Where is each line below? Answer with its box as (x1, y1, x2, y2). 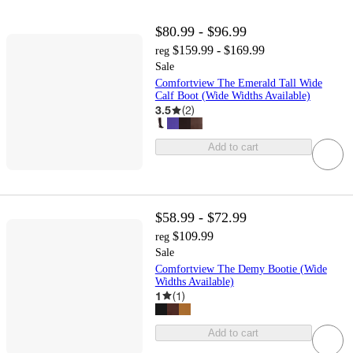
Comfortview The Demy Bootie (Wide (154, 262, 327, 275)
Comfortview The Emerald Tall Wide (154, 77, 322, 90)
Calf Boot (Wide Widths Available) (154, 90, 310, 102)
